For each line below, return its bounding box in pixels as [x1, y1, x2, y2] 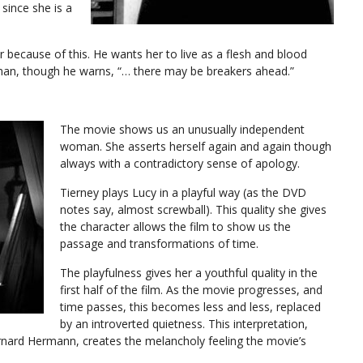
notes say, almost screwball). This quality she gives [60, 202, 327, 217]
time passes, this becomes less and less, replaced [60, 299, 321, 314]
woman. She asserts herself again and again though [60, 139, 331, 154]
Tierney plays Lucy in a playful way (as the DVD [60, 185, 306, 200]
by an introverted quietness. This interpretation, [60, 316, 308, 331]
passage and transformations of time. [60, 236, 258, 251]
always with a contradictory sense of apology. [60, 156, 300, 171]
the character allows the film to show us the [60, 219, 291, 234]
